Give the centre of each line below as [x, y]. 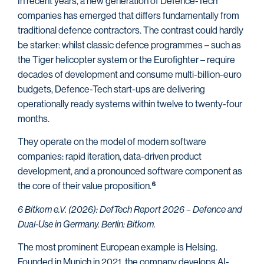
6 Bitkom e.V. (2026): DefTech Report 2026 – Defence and [130, 209]
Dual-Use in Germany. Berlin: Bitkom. [87, 224]
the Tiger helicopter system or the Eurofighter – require [126, 60]
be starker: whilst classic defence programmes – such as [129, 45]
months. [34, 119]
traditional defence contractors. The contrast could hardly [131, 31]
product [185, 157]
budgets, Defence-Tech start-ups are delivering [111, 90]
